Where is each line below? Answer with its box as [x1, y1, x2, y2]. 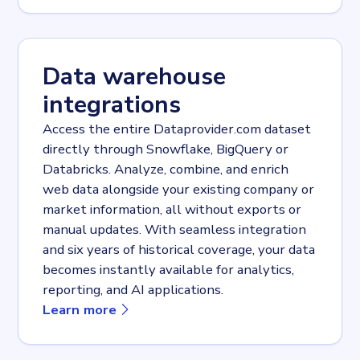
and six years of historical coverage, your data [43, 239, 316, 259]
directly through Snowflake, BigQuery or [43, 139, 289, 158]
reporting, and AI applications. [43, 280, 224, 299]
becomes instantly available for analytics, [43, 260, 295, 279]
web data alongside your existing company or [43, 179, 315, 198]
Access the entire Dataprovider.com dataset [43, 119, 312, 138]
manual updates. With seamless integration [43, 219, 307, 239]
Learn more [43, 300, 117, 319]
